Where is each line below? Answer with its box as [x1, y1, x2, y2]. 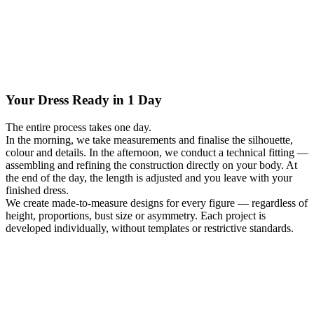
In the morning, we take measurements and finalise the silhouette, [6, 133, 293, 146]
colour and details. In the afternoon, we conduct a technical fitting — [6, 146, 308, 158]
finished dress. [6, 184, 69, 196]
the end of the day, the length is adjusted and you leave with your [6, 171, 292, 184]
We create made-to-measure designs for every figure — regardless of [6, 196, 308, 209]
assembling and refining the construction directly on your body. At [6, 158, 297, 171]
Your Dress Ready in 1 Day [6, 92, 162, 107]
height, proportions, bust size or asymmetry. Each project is [6, 209, 266, 221]
